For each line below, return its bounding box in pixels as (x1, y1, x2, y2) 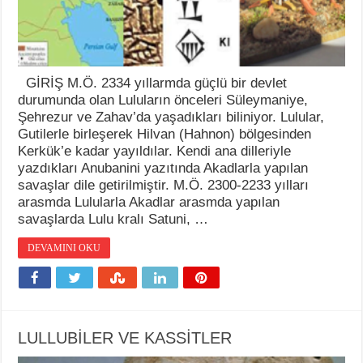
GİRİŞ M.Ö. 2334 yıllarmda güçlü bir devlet (18, 75, 288, 91)
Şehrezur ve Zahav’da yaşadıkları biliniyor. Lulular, (18, 109, 325, 125)
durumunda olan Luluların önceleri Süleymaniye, (18, 92, 309, 108)
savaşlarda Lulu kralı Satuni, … (18, 211, 209, 227)
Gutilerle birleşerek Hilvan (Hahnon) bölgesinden (18, 126, 312, 142)
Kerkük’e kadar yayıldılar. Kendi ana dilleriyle (18, 143, 292, 159)
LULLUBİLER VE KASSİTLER (18, 328, 233, 347)
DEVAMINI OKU (28, 241, 101, 254)
